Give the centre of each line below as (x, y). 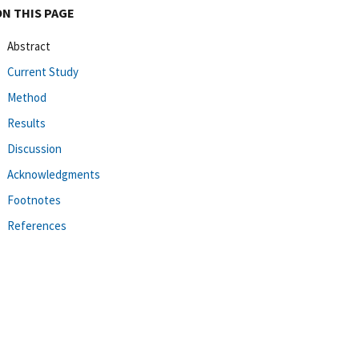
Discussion (34, 148)
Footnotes (34, 200)
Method (27, 97)
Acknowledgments (54, 174)
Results (26, 123)
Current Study (43, 71)
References (37, 225)
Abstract (29, 46)
